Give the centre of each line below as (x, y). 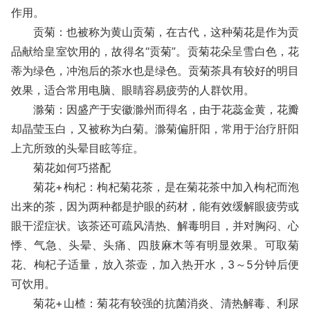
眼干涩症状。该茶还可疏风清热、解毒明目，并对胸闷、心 (155, 226)
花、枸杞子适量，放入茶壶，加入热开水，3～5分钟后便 (155, 264)
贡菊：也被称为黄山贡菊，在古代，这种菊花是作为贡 (166, 32)
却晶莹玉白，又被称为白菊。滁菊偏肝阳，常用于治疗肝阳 (155, 129)
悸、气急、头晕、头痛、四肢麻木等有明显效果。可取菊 (155, 245)
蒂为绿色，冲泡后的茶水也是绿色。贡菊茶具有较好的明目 (155, 71)
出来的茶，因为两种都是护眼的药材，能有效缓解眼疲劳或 (155, 206)
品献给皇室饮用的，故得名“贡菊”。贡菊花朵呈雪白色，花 (155, 51)
